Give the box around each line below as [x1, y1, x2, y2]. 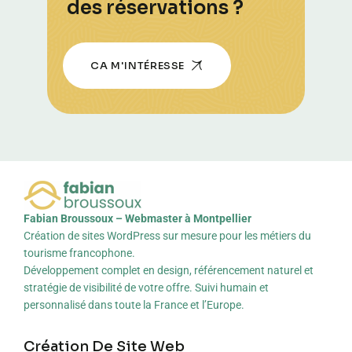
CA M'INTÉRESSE [90, 58, 185, 72]
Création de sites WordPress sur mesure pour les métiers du [24, 229, 311, 243]
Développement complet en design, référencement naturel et [24, 264, 313, 277]
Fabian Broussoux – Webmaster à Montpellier [24, 212, 251, 225]
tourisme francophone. [24, 247, 135, 260]
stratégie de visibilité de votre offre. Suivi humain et [24, 281, 269, 295]
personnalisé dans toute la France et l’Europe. [24, 299, 244, 312]
